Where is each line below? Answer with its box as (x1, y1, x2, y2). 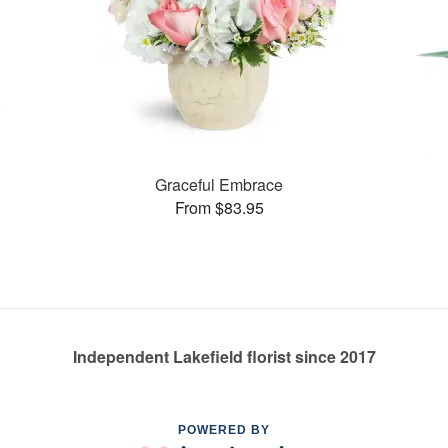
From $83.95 (174, 195, 264, 219)
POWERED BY (178, 423, 270, 438)
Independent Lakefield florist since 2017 (72, 345, 376, 369)
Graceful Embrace (155, 172, 284, 196)
